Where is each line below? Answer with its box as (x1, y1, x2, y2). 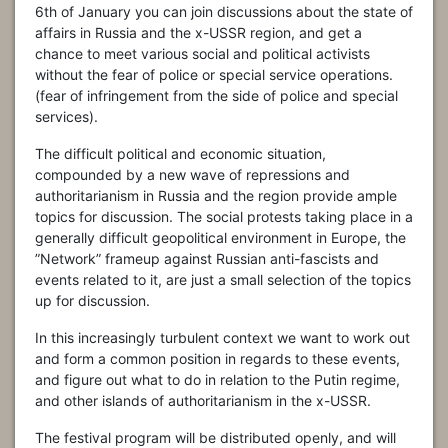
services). (35, 107, 98, 125)
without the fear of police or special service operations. (35, 65, 393, 83)
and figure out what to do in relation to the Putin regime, (35, 370, 400, 388)
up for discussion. (35, 291, 150, 309)
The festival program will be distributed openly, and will (35, 428, 396, 446)
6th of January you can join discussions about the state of (35, 2, 413, 20)
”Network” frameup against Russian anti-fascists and (35, 249, 379, 267)
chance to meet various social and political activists (35, 44, 370, 62)
